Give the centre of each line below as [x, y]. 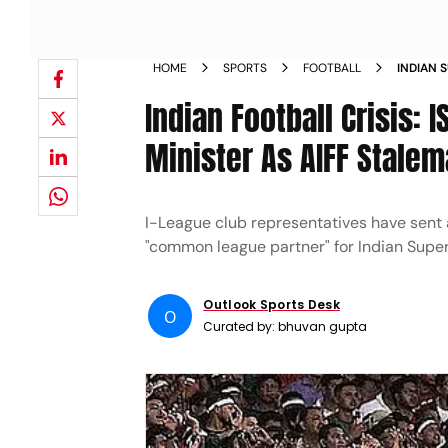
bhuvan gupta [323, 326]
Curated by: [241, 326]
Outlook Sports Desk [272, 304]
